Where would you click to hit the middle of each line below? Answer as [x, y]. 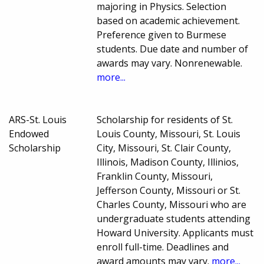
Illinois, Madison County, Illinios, [168, 162]
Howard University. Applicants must [175, 233]
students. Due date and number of [173, 49]
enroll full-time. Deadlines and [163, 247]
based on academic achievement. [169, 21]
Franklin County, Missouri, [155, 176]
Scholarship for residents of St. [165, 120]
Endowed [29, 134]
